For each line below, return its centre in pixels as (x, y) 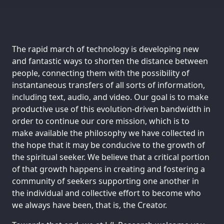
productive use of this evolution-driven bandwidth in (111, 109)
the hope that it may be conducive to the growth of (108, 145)
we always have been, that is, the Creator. (89, 205)
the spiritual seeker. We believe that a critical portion (111, 157)
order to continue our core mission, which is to (101, 121)
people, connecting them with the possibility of (101, 73)
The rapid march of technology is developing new (105, 49)
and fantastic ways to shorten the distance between (110, 61)
